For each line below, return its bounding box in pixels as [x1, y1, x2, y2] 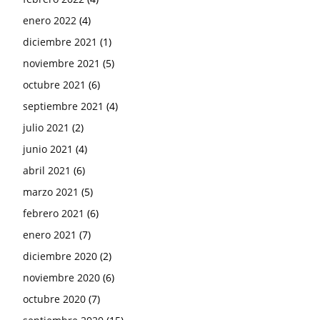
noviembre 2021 [23, 56, 100, 71]
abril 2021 [23, 164, 71, 178]
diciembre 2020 [23, 249, 97, 264]
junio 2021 [23, 142, 73, 156]
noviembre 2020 [23, 271, 100, 285]
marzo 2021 [23, 185, 79, 199]
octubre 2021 [23, 78, 86, 92]
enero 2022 [23, 14, 76, 28]
